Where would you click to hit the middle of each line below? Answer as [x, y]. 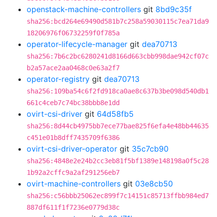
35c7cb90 [150, 149]
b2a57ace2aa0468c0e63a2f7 [73, 68]
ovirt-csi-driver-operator [72, 149]
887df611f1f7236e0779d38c [73, 207]
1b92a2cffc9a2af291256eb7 [73, 172]
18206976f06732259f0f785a [73, 33]
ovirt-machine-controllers [74, 184]
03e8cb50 [154, 184]
